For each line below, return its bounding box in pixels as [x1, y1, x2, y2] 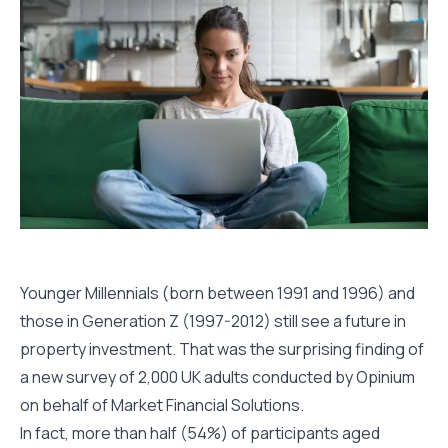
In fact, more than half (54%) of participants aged [20, 422, 380, 444]
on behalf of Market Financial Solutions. [20, 394, 304, 416]
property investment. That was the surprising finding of [20, 338, 424, 360]
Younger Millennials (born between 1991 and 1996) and [20, 282, 415, 304]
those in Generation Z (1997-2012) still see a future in [20, 310, 406, 332]
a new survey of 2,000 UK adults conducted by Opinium [20, 366, 415, 388]
